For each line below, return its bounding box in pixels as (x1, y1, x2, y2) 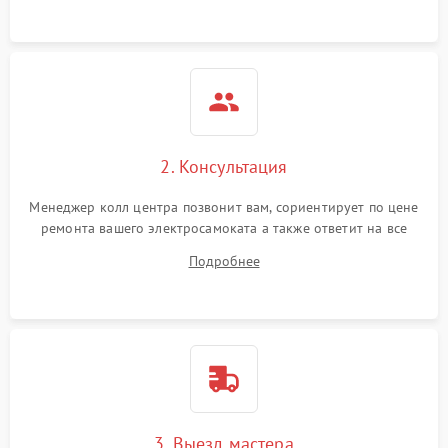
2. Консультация (160, 154, 288, 178)
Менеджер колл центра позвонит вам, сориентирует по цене (29, 197, 419, 216)
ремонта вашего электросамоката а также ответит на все (41, 218, 407, 237)
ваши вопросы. (177, 239, 271, 258)
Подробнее (188, 251, 260, 270)
